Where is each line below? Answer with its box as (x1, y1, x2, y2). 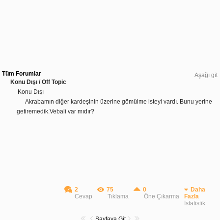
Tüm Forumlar (2, 70, 41, 77)
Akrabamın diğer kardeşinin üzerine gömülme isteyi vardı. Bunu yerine (25, 98, 212, 105)
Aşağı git (194, 71, 218, 79)
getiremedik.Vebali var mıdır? (17, 108, 94, 115)
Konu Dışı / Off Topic (10, 78, 66, 85)
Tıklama (108, 192, 129, 200)
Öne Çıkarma (144, 192, 179, 200)
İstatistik (184, 199, 205, 207)
